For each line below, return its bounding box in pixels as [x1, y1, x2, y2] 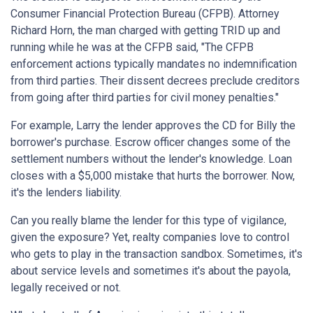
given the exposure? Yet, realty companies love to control [10, 231, 289, 245]
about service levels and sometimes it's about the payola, [10, 264, 291, 278]
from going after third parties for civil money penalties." [10, 91, 279, 105]
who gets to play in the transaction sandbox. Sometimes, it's [10, 247, 303, 261]
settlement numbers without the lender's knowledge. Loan [10, 152, 292, 166]
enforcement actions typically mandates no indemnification [10, 57, 297, 71]
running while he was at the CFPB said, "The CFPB [10, 41, 254, 54]
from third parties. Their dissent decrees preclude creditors [10, 74, 300, 88]
